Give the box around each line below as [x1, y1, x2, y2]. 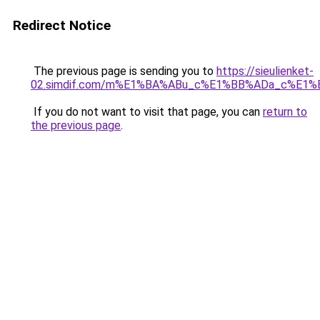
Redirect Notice [13, 17, 111, 34]
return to [263, 105, 307, 119]
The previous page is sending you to [31, 64, 216, 78]
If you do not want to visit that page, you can [31, 105, 263, 119]
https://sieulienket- [216, 64, 314, 78]
